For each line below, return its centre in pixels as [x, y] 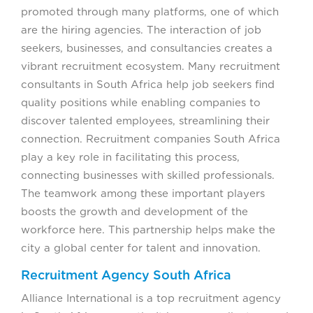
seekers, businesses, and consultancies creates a [147, 48]
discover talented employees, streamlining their [145, 121]
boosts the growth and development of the [134, 211]
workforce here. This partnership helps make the [148, 230]
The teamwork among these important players [143, 193]
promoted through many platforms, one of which [150, 12]
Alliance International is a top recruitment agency [151, 298]
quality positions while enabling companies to [141, 102]
